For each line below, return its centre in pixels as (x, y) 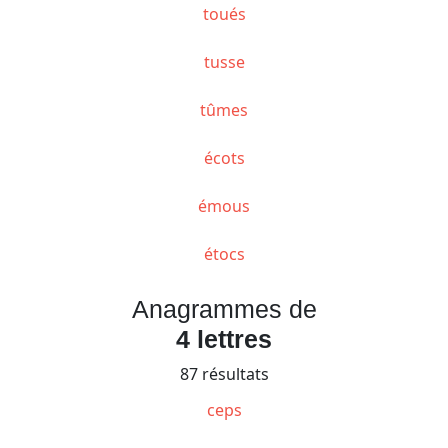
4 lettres (224, 338)
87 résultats (224, 373)
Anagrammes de (224, 308)
